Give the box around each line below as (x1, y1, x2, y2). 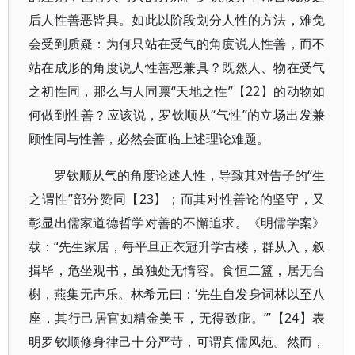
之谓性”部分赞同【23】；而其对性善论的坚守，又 (29, 190, 326, 208)
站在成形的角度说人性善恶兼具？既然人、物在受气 (29, 59, 326, 76)
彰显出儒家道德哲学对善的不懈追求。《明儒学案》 (29, 214, 326, 231)
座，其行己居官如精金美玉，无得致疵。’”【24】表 (29, 309, 326, 326)
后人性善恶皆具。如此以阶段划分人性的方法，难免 (29, 11, 326, 29)
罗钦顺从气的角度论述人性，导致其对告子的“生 (54, 166, 326, 184)
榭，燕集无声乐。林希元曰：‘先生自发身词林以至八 (29, 285, 326, 303)
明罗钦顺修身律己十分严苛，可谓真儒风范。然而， (29, 333, 326, 350)
